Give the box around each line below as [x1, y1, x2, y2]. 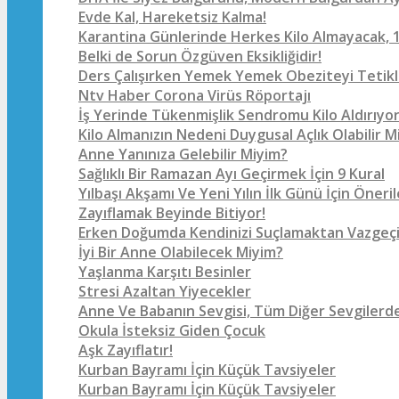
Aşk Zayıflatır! [78, 340, 173, 360]
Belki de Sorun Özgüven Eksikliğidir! [78, 46, 322, 66]
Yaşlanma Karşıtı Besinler [78, 262, 251, 281]
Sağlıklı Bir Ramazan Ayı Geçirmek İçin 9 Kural [78, 164, 385, 183]
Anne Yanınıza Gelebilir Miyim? [78, 144, 288, 164]
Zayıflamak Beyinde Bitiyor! [78, 203, 265, 223]
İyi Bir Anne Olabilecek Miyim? [78, 242, 283, 262]
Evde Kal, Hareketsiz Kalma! [78, 7, 266, 27]
